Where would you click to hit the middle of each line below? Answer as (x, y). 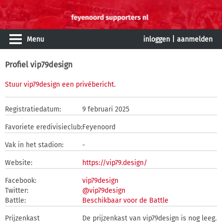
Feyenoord (99, 127)
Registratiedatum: (33, 109)
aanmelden (195, 39)
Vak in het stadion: (34, 145)
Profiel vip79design (39, 65)
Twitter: (17, 191)
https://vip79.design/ (115, 163)
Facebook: (21, 181)
